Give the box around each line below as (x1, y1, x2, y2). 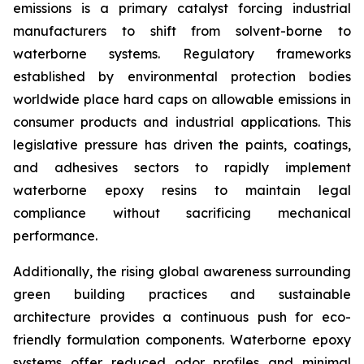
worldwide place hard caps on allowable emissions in (13, 91, 351, 108)
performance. (13, 227, 97, 245)
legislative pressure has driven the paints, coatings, (13, 136, 351, 154)
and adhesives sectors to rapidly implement (13, 159, 351, 176)
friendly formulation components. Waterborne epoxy (13, 331, 351, 349)
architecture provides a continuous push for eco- (13, 309, 351, 326)
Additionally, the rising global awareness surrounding (13, 263, 351, 280)
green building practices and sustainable (13, 286, 351, 303)
